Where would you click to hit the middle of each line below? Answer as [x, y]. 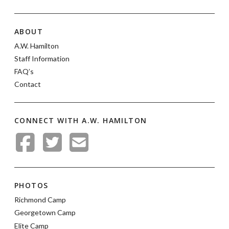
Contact [28, 84]
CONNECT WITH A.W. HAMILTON [81, 121]
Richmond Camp [40, 200]
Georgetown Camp [45, 213]
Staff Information [42, 58]
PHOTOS [31, 186]
